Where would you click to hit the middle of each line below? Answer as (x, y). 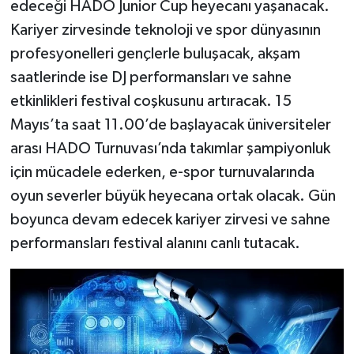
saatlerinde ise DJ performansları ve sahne (151, 77)
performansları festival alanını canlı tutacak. (155, 243)
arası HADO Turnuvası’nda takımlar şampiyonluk (170, 148)
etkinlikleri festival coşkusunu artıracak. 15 (151, 101)
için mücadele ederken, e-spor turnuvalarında (162, 172)
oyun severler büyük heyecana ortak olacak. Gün (173, 196)
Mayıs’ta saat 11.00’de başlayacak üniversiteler (170, 124)
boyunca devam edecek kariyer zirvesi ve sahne (170, 219)
